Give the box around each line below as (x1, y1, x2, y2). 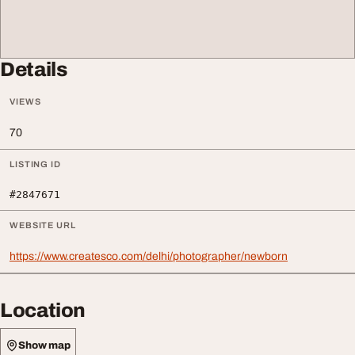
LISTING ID (10, 159, 61, 170)
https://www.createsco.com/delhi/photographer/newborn (10, 250, 288, 263)
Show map (18, 339, 71, 351)
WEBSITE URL (10, 220, 76, 231)
